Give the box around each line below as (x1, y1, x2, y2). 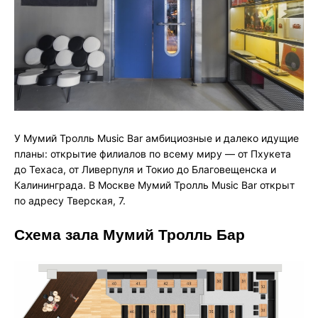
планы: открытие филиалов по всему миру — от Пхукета (14, 147, 291, 160)
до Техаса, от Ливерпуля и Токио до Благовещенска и (14, 163, 276, 175)
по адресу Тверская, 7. (14, 194, 126, 207)
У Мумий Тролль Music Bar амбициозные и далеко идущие (14, 131, 299, 144)
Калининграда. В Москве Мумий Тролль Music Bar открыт (14, 178, 295, 191)
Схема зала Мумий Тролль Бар (14, 226, 245, 243)
